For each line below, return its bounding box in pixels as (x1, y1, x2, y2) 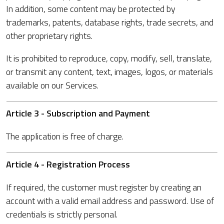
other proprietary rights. (6, 29, 92, 42)
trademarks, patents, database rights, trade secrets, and (6, 15, 213, 29)
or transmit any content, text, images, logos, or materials (6, 65, 213, 78)
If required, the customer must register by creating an (6, 180, 201, 194)
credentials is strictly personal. (6, 207, 117, 221)
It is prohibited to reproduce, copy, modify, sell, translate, (6, 51, 212, 65)
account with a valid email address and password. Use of (6, 194, 214, 207)
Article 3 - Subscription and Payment (6, 106, 150, 120)
